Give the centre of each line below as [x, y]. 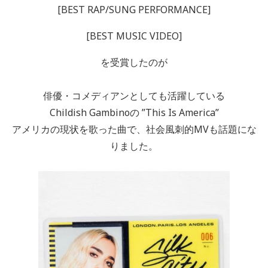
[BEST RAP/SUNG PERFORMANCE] [134, 9]
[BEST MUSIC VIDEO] [134, 36]
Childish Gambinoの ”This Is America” [134, 112]
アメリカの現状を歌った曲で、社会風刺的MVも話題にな [134, 129]
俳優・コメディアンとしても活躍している [134, 95]
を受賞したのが [134, 62]
